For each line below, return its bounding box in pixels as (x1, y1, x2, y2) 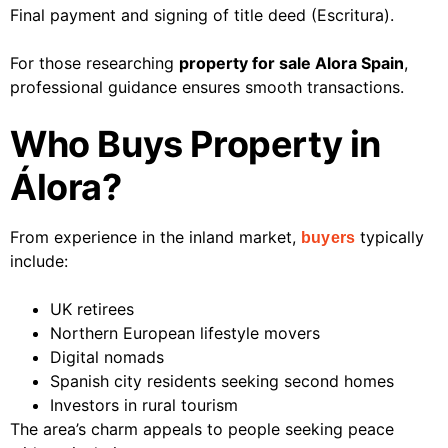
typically (355, 227, 425, 248)
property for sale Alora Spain (179, 53, 404, 74)
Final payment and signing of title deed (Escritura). (10, 5, 394, 26)
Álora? (10, 165, 122, 210)
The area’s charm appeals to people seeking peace (10, 419, 394, 440)
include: (10, 251, 68, 272)
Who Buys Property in (10, 122, 382, 167)
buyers (301, 229, 356, 247)
